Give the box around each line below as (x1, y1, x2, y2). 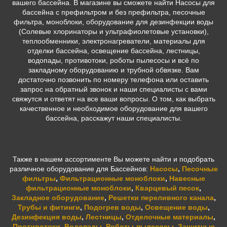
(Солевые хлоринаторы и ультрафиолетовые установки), (18, 27, 209, 36)
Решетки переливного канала (108, 194, 214, 202)
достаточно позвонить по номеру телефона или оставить (18, 75, 209, 84)
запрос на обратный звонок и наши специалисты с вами (20, 85, 207, 94)
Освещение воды (144, 203, 208, 212)
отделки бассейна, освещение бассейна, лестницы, (27, 47, 200, 55)
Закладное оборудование (11, 194, 104, 202)
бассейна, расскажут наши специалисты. (45, 114, 182, 123)
